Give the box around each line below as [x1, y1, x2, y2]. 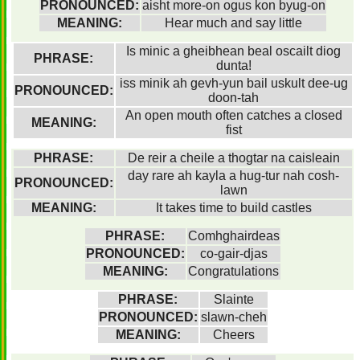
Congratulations [188, 264, 279, 278]
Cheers [212, 328, 255, 342]
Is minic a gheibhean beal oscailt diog [126, 44, 341, 58]
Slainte [213, 292, 254, 306]
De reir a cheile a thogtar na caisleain [127, 151, 340, 165]
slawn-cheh [200, 310, 267, 324]
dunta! [215, 59, 252, 72]
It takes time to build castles [155, 201, 312, 215]
